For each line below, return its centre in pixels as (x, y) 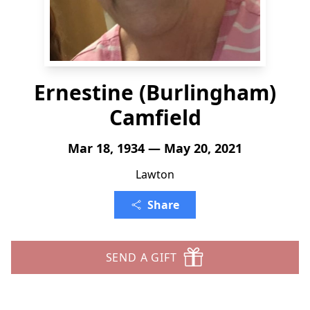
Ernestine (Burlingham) (155, 92)
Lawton (155, 174)
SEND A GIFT (141, 257)
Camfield (155, 117)
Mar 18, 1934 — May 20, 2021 (155, 148)
